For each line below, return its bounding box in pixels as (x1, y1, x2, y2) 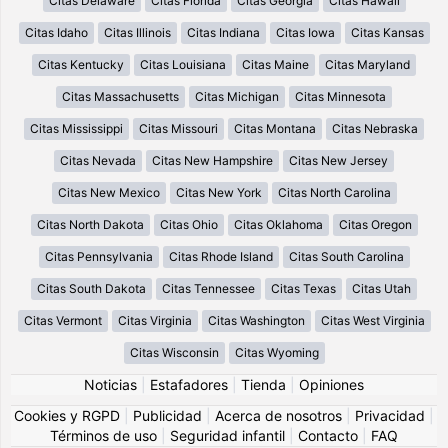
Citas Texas (271, 280, 336, 296)
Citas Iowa (275, 24, 335, 40)
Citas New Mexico (57, 184, 160, 200)
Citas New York (175, 184, 262, 200)
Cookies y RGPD (14, 406, 120, 424)
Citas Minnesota (295, 88, 386, 104)
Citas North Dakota (36, 216, 144, 232)
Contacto (298, 426, 358, 444)
